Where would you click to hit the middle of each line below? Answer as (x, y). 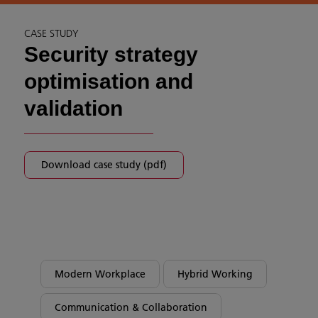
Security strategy (111, 54)
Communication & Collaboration (131, 307)
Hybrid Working (215, 274)
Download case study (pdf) (104, 165)
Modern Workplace (100, 274)
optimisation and (109, 81)
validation (73, 108)
